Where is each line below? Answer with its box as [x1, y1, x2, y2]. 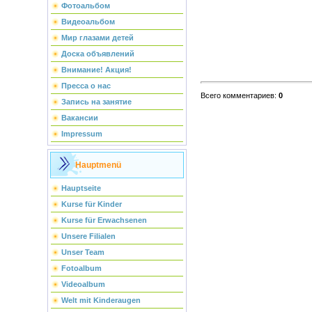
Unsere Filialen [61, 232, 116, 240]
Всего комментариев [200, 91, 274, 100]
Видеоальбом [61, 17, 115, 26]
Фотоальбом [61, 1, 110, 10]
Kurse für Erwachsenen [61, 216, 147, 224]
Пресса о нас [61, 81, 111, 90]
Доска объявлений [61, 49, 134, 58]
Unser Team [61, 248, 104, 256]
